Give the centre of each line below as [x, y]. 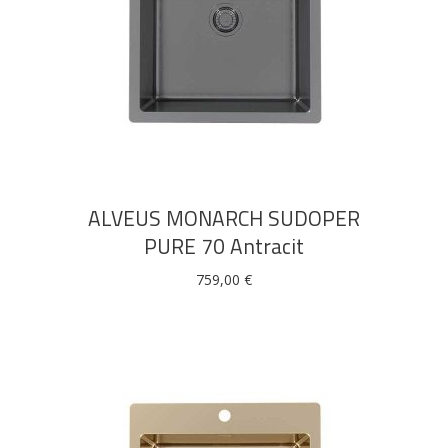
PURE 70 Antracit [224, 246]
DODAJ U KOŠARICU [224, 115]
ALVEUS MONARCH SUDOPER [224, 218]
